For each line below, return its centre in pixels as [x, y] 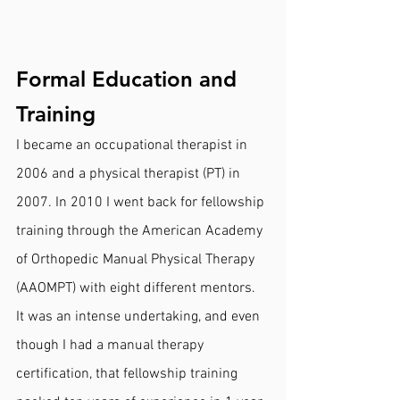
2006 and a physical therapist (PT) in [130, 174]
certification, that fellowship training [129, 374]
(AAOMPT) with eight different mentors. [137, 288]
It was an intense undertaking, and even [140, 317]
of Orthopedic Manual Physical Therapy [137, 259]
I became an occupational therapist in [133, 145]
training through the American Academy [141, 231]
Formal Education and [129, 79]
